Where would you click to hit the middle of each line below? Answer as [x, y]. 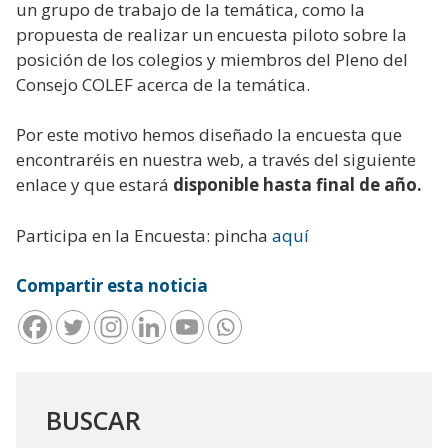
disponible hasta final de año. [297, 185]
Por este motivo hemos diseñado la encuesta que [209, 135]
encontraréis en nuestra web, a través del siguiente [216, 160]
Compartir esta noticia [112, 286]
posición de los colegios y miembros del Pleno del [212, 59]
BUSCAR [93, 419]
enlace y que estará [94, 185]
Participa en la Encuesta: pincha [144, 235]
